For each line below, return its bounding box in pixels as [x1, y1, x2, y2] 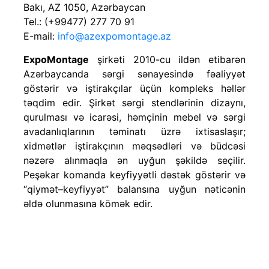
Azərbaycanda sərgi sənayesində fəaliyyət [23, 67, 246, 80]
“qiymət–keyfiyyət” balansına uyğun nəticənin [23, 183, 246, 195]
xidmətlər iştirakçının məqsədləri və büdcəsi [23, 139, 246, 152]
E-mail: [23, 29, 55, 42]
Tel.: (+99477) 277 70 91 [23, 15, 134, 28]
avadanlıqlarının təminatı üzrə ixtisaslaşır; [23, 125, 246, 138]
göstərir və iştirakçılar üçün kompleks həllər [23, 82, 246, 94]
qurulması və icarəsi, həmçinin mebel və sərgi [23, 110, 246, 123]
